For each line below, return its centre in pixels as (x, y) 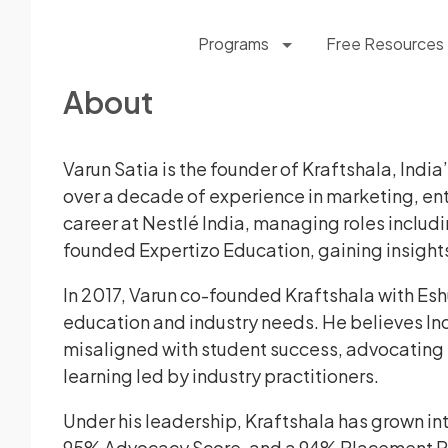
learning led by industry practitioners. (221, 375)
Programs (233, 43)
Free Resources (385, 43)
